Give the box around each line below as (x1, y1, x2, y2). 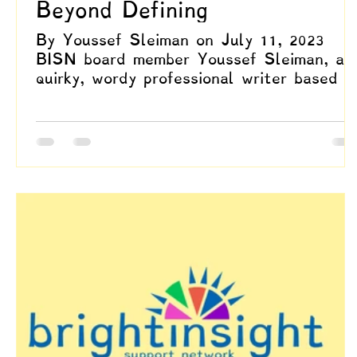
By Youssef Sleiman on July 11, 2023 (36, 30, 324, 50)
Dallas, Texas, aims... (36, 88, 200, 108)
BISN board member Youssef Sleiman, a (36, 49, 344, 69)
